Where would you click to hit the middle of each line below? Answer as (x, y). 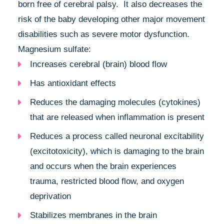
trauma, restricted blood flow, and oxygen (107, 181)
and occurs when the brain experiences (103, 166)
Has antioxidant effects (73, 83)
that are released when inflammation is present (117, 117)
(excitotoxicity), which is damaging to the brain (117, 151)
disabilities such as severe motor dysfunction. (104, 34)
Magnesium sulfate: (54, 49)
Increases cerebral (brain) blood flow (98, 64)
